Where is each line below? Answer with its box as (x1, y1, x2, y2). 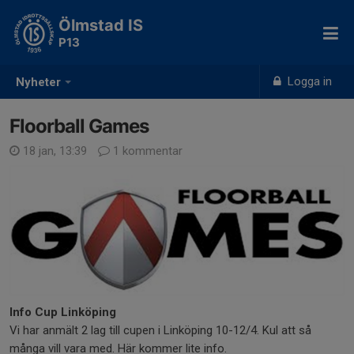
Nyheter (16, 75, 61, 90)
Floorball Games (9, 115, 149, 137)
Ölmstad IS (58, 16, 143, 35)
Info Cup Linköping (9, 304, 119, 319)
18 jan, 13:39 (20, 144, 90, 158)
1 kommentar (110, 144, 183, 158)
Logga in (284, 74, 333, 88)
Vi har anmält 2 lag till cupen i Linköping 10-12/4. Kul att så (9, 322, 311, 337)
